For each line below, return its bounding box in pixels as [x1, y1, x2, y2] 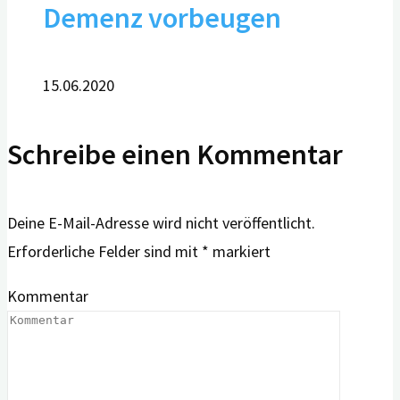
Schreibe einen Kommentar [7, 136, 343, 173]
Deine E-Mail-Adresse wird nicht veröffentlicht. [7, 212, 315, 233]
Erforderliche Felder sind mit [7, 240, 202, 262]
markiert [209, 240, 271, 262]
